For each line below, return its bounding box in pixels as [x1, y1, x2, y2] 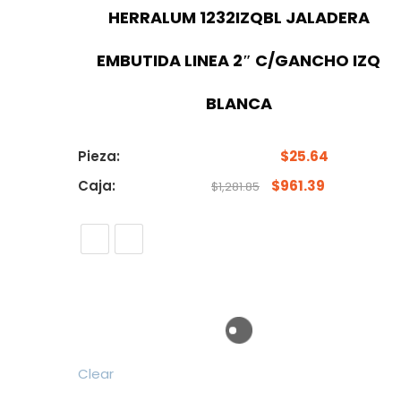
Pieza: [78, 146, 120, 166]
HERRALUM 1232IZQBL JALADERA [107, 5, 370, 29]
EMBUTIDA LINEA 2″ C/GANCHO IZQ [97, 48, 381, 72]
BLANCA [205, 91, 272, 115]
